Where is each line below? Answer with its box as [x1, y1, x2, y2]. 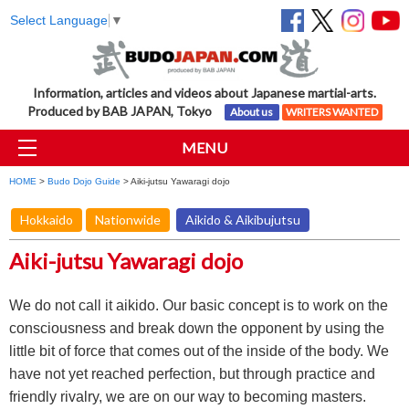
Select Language [10, 13, 108, 27]
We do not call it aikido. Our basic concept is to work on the [9, 298, 388, 314]
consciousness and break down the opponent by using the [9, 320, 384, 337]
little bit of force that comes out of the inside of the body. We [9, 343, 389, 360]
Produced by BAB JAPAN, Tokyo [26, 103, 225, 120]
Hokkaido [20, 212, 73, 228]
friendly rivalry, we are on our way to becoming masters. [9, 389, 366, 405]
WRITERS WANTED [286, 105, 378, 120]
